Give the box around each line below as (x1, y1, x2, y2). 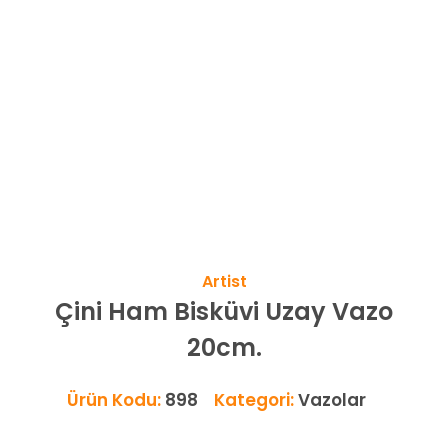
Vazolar (297, 388, 366, 412)
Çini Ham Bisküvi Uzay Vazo (55, 295, 393, 328)
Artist (201, 270, 247, 293)
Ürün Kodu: (66, 388, 165, 412)
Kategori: (213, 388, 298, 412)
